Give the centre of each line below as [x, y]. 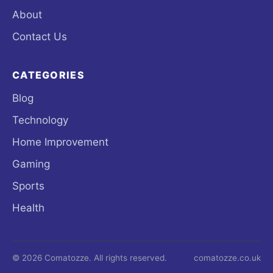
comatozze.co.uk [227, 258]
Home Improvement [60, 142]
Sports [28, 186]
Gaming [31, 164]
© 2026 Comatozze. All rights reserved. [90, 258]
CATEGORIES [48, 75]
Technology [40, 120]
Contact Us [40, 37]
